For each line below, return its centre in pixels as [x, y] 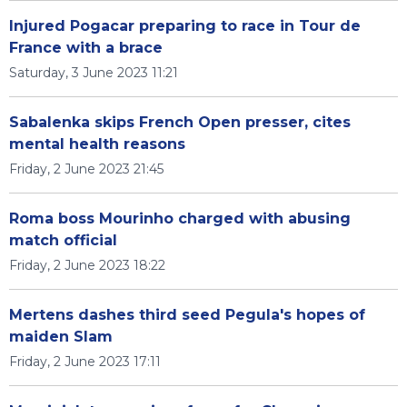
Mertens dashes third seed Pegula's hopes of [187, 315]
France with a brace [86, 48]
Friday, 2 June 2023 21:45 [86, 169]
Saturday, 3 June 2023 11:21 [94, 73]
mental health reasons [97, 144]
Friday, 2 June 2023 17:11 [85, 362]
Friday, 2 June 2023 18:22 [87, 265]
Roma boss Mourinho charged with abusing [180, 218]
